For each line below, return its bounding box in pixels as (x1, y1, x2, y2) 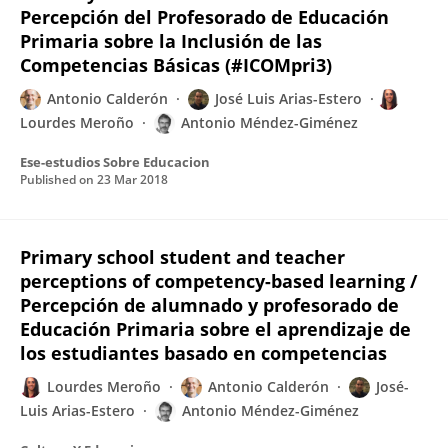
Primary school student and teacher (20, 245, 345, 269)
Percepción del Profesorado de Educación (20, 5, 389, 29)
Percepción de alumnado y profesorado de (20, 293, 399, 317)
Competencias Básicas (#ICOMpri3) (20, 53, 332, 77)
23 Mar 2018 (97, 171, 168, 188)
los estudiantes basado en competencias (20, 341, 387, 365)
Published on (20, 171, 97, 188)
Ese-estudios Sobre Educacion (20, 153, 210, 171)
